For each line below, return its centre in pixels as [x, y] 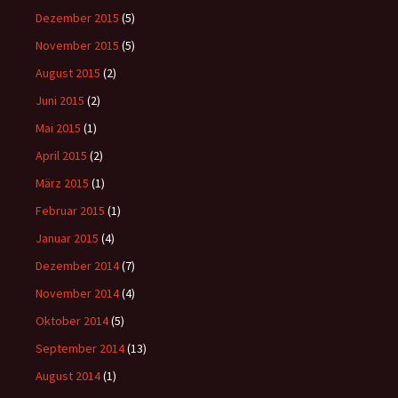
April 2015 [61, 155]
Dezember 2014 [77, 266]
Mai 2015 [58, 128]
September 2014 [80, 348]
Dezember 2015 [77, 18]
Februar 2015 [70, 211]
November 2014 [77, 293]
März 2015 [62, 183]
